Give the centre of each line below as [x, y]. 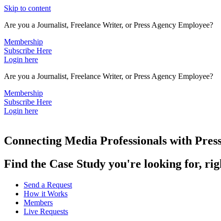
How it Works [46, 193]
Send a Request [48, 184]
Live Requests [46, 211]
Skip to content [27, 8]
